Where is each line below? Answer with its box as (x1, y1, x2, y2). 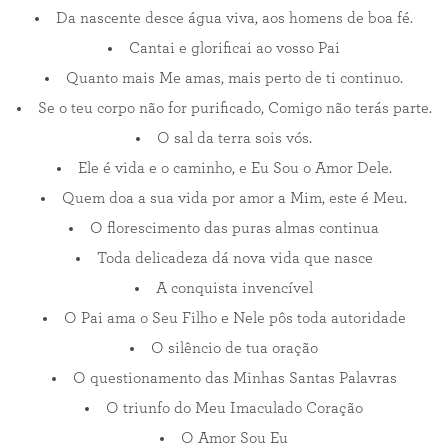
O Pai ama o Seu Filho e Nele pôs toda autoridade (63, 310, 406, 326)
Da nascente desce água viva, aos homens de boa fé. (56, 10, 413, 26)
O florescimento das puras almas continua (90, 220, 379, 236)
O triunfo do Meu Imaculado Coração (106, 400, 363, 416)
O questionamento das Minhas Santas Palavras (72, 370, 397, 386)
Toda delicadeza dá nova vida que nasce (96, 250, 373, 266)
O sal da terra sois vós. (157, 130, 312, 146)
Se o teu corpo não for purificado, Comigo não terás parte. (37, 100, 432, 116)
